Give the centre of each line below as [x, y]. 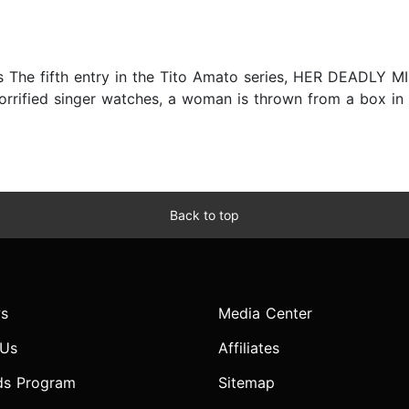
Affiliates [249, 348]
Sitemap [246, 383]
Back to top [204, 215]
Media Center [265, 314]
